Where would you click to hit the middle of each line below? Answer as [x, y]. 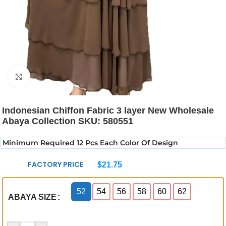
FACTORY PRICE [55, 165]
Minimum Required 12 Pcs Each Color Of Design [90, 143]
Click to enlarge [54, 76]
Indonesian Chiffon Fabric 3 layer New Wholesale [108, 111]
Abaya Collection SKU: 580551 [68, 121]
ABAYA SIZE [32, 197]
